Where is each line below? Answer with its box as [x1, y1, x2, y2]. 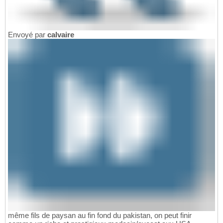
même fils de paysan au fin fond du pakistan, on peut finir [8, 211, 192, 220]
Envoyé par [8, 30, 47, 39]
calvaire [47, 30, 74, 39]
